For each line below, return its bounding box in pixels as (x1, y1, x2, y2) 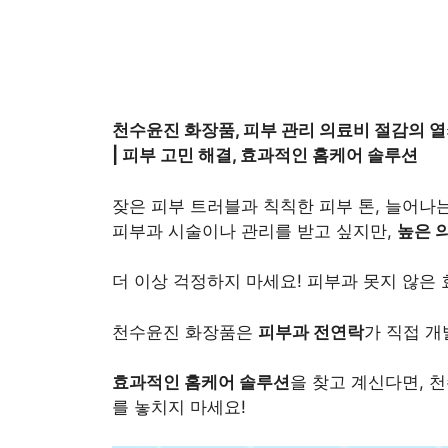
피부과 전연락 (258, 321, 364, 342)
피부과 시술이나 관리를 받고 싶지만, (112, 220, 397, 241)
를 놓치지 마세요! (112, 397, 246, 418)
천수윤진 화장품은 (112, 321, 258, 342)
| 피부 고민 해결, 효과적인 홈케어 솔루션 (112, 145, 418, 166)
